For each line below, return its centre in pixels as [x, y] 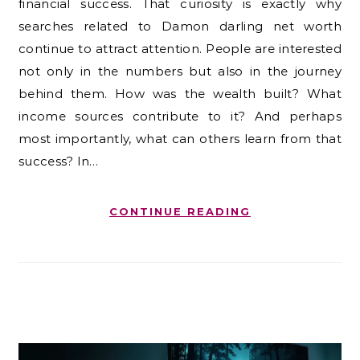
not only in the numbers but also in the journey [180, 71]
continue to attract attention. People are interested [180, 48]
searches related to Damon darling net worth [180, 26]
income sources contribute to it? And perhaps [180, 116]
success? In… [59, 161]
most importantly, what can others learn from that [180, 138]
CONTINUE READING [180, 211]
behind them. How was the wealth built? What [180, 93]
